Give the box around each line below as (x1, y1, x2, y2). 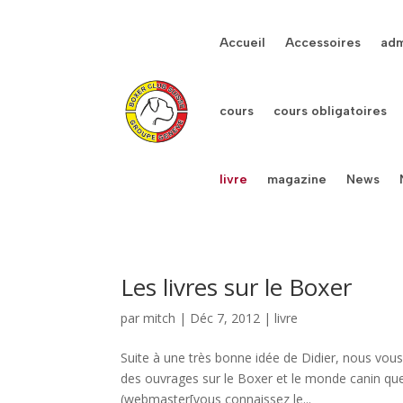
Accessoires (285, 35, 362, 50)
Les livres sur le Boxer (121, 271, 353, 303)
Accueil (219, 35, 266, 50)
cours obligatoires (273, 103, 388, 119)
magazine (267, 172, 327, 187)
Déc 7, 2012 (190, 309, 261, 327)
